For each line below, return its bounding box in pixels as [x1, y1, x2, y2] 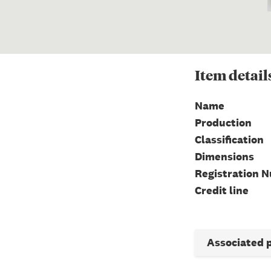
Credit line [195, 183, 249, 197]
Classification [195, 132, 264, 146]
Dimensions [195, 149, 254, 163]
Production [195, 115, 252, 129]
